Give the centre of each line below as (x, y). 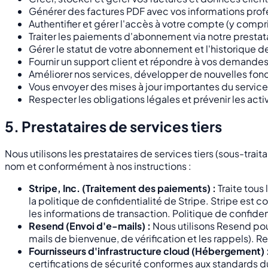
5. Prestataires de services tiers (113, 127)
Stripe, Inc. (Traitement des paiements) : (122, 188)
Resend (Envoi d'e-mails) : (90, 226)
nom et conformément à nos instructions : (98, 166)
